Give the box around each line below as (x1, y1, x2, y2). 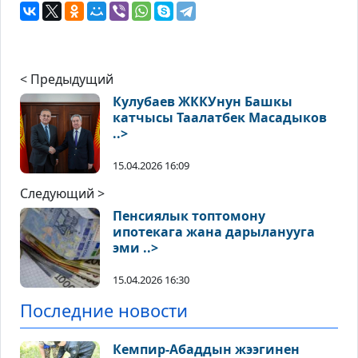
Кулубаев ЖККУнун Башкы (113, 93, 292, 111)
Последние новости (20, 299, 188, 323)
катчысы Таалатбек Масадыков (113, 109, 327, 127)
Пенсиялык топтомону (113, 207, 265, 225)
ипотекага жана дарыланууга (113, 223, 315, 241)
